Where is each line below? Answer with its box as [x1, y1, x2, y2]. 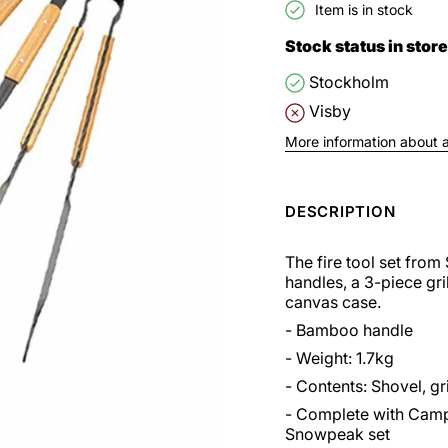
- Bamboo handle [285, 319, 413, 340]
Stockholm [309, 71, 389, 92]
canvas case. [285, 291, 381, 312]
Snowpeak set [285, 423, 390, 444]
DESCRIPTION [285, 201, 396, 221]
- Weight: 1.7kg [285, 347, 394, 368]
